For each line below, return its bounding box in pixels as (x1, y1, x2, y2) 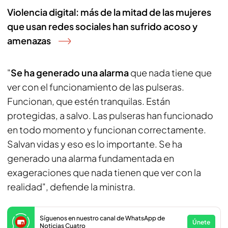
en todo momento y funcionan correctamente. (7, 124, 206, 135)
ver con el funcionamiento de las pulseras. (7, 81, 184, 93)
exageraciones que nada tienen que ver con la (7, 166, 201, 178)
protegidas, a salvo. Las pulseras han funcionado (7, 109, 213, 121)
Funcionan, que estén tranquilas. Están (7, 95, 170, 107)
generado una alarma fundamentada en (7, 152, 174, 164)
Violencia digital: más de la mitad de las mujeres (7, 6, 211, 18)
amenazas (7, 35, 51, 46)
